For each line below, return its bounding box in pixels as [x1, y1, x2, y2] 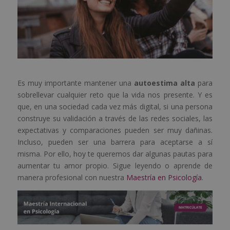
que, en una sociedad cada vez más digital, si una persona [17, 102, 213, 112]
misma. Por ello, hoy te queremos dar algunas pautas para [17, 149, 213, 159]
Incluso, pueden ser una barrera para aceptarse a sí [17, 137, 213, 147]
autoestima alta [134, 78, 196, 88]
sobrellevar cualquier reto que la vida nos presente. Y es [17, 90, 213, 100]
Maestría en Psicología [126, 172, 202, 183]
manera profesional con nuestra [17, 172, 126, 183]
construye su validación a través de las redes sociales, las [17, 113, 213, 124]
